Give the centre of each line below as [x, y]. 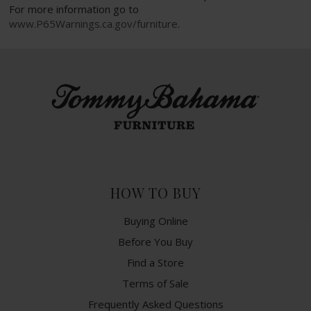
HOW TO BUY [155, 192]
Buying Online [155, 220]
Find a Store [155, 262]
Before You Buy [155, 241]
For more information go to [74, 9]
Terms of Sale [155, 283]
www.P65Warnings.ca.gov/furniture [94, 24]
